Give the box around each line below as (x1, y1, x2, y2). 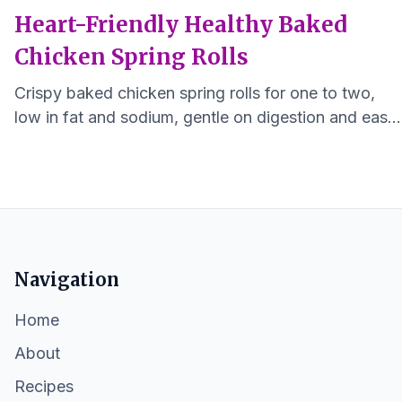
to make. (14, 132, 79, 151)
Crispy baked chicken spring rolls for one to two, (14, 83, 375, 102)
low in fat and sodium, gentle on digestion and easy (14, 108, 397, 127)
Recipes (14, 377, 74, 396)
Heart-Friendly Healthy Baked (14, 11, 347, 39)
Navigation (14, 268, 119, 291)
